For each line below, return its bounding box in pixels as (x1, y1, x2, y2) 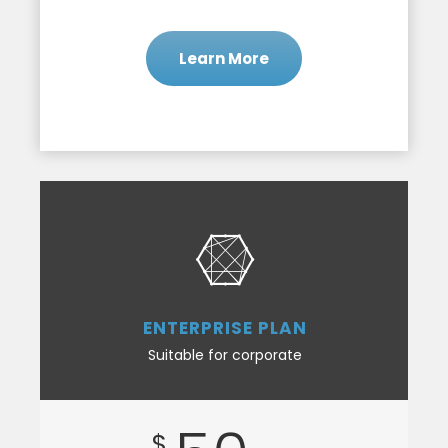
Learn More (179, 48, 269, 70)
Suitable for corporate (147, 345, 302, 366)
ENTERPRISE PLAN (142, 316, 307, 341)
